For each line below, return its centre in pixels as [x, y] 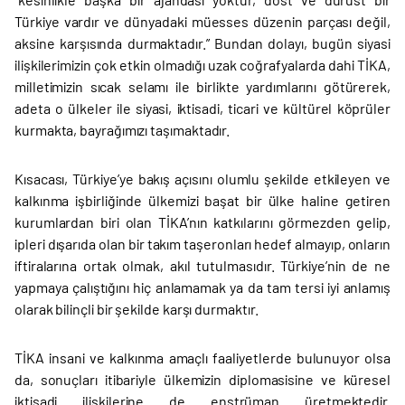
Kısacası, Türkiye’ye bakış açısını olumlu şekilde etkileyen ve [202, 179]
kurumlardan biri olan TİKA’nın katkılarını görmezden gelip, [202, 222]
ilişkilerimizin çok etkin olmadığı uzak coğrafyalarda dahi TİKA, [202, 65]
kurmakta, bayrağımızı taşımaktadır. [122, 130]
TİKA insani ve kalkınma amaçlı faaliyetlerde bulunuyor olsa [202, 358]
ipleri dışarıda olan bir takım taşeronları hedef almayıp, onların [202, 244]
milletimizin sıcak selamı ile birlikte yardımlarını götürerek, [202, 86]
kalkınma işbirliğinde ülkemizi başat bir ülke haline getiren [202, 200]
